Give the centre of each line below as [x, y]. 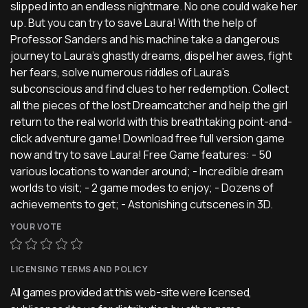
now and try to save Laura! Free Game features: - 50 [141, 154]
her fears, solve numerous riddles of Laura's [120, 72]
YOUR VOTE [36, 226]
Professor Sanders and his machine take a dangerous [145, 39]
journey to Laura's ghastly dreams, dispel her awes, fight [151, 55]
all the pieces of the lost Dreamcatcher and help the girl [149, 105]
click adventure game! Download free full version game [147, 138]
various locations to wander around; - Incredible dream [147, 171]
